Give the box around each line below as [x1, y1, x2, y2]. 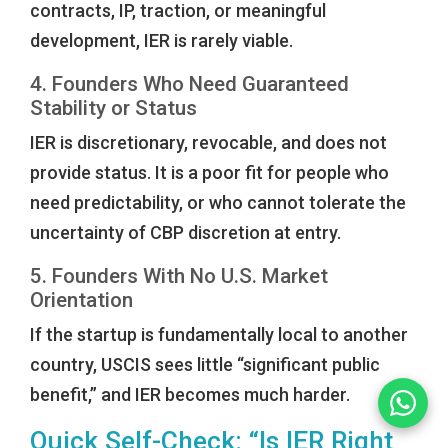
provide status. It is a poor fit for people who [30, 162, 389, 184]
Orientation [30, 288, 133, 313]
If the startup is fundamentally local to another [30, 324, 408, 346]
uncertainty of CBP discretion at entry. [30, 222, 341, 244]
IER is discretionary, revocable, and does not [30, 132, 387, 154]
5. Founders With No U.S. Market [30, 264, 328, 289]
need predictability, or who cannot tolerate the [30, 192, 406, 214]
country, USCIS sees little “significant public [30, 354, 380, 376]
